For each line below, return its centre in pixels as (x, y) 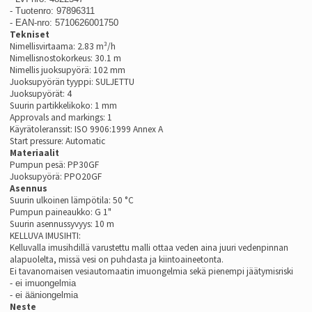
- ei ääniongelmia (44, 295)
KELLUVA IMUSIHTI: (46, 236)
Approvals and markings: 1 (61, 117)
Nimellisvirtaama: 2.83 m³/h (63, 46)
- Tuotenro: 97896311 (52, 11)
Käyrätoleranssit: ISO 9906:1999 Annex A (86, 129)
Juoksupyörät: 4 (41, 94)
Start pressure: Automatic (57, 141)
